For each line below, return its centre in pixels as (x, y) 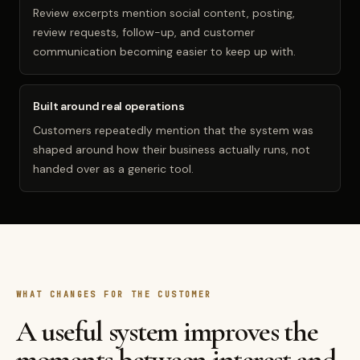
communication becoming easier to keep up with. (164, 51)
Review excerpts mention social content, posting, (164, 13)
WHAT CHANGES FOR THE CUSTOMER (114, 295)
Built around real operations (109, 106)
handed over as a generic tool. (113, 169)
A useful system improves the (167, 331)
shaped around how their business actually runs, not (172, 149)
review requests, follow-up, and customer (144, 32)
